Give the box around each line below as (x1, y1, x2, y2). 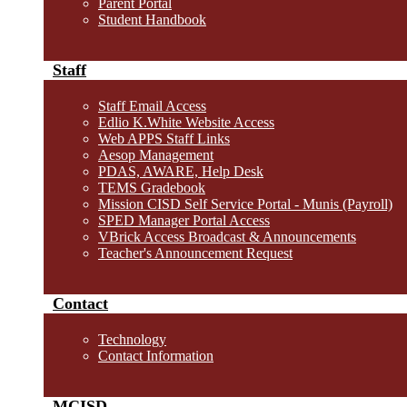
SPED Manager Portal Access (98, 213, 270, 228)
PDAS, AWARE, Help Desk (98, 164, 263, 179)
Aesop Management (98, 147, 213, 163)
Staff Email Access (98, 98, 206, 114)
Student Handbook (98, 12, 206, 27)
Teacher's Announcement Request (98, 245, 293, 261)
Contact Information (98, 348, 213, 363)
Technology (98, 332, 166, 347)
